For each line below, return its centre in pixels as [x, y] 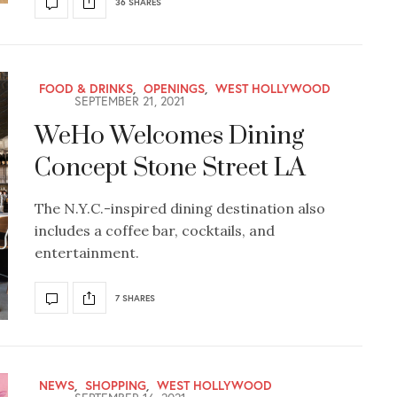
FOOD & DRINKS [86, 89]
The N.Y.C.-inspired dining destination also [180, 209]
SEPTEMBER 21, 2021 [128, 101]
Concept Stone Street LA [170, 168]
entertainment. [87, 253]
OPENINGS [174, 89]
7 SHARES [135, 298]
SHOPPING [116, 385]
